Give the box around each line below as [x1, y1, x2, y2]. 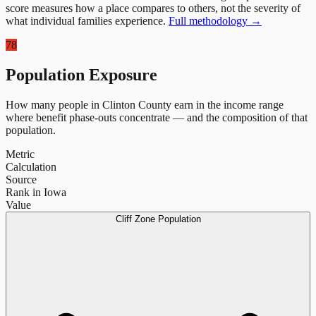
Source [6, 173, 37, 186]
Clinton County [102, 98, 171, 111]
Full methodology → [169, 14, 262, 27]
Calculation [6, 160, 56, 173]
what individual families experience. [6, 14, 166, 27]
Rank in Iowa [6, 186, 66, 198]
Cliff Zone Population [115, 213, 201, 224]
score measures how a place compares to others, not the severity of [6, 1, 300, 14]
